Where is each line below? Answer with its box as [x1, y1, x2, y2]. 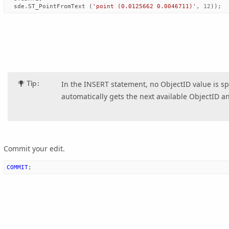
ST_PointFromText [28, 3, 85, 10]
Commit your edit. [4, 144, 65, 154]
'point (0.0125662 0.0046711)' [93, 3, 196, 10]
